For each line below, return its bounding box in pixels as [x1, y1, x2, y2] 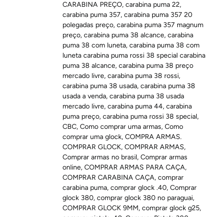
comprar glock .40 [110, 184, 167, 192]
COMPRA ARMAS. [125, 133, 182, 141]
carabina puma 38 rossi [108, 72, 179, 80]
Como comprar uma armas [80, 123, 162, 131]
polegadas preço [62, 21, 114, 30]
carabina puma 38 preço [119, 62, 194, 70]
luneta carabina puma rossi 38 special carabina [62, 51, 206, 60]
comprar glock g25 [142, 204, 200, 213]
